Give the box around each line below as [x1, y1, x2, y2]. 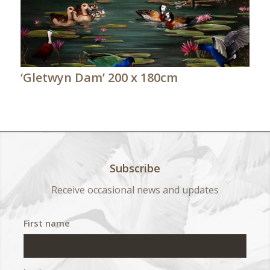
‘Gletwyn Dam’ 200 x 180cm [20, 69, 178, 86]
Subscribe [109, 160, 160, 175]
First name [23, 216, 70, 229]
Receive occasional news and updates [51, 183, 219, 197]
